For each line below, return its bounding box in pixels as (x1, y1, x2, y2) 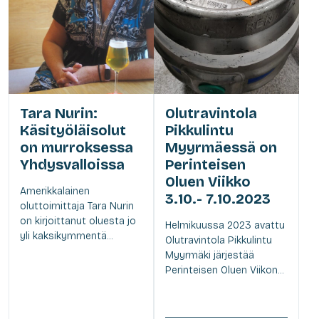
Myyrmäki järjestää (165, 249, 254, 261)
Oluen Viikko (165, 172, 251, 190)
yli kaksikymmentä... (20, 229, 113, 242)
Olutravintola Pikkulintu (165, 234, 272, 246)
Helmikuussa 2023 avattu (165, 219, 285, 231)
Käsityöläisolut (20, 121, 126, 139)
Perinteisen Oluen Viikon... (165, 263, 283, 276)
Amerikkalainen (20, 184, 90, 197)
